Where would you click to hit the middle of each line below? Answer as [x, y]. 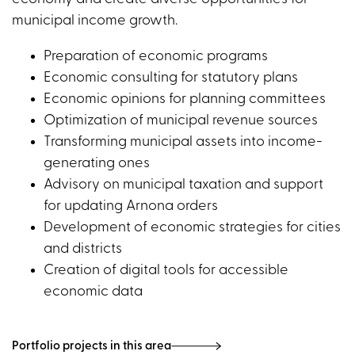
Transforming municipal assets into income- [183, 142]
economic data [93, 292]
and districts [83, 249]
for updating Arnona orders [131, 206]
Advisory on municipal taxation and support [183, 185]
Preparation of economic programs [156, 56]
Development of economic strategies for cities [192, 227]
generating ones [97, 163]
